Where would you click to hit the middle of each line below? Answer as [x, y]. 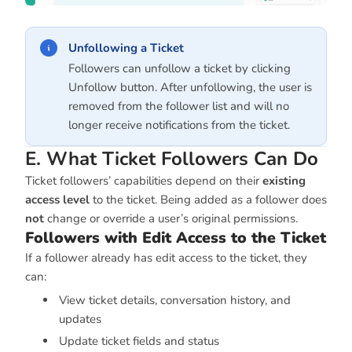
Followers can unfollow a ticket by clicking [180, 69]
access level [57, 200]
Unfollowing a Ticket [126, 48]
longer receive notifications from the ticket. [179, 125]
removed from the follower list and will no [179, 106]
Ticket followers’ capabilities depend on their [144, 181]
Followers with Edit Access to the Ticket [176, 238]
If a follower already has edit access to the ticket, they [166, 258]
